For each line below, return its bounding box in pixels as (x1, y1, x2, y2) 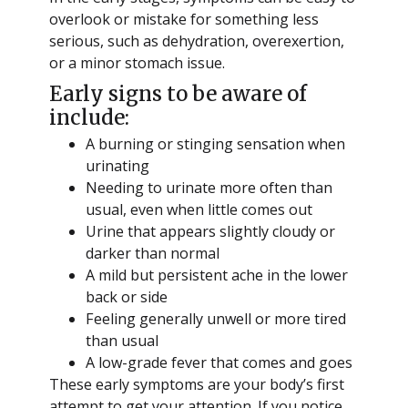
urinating (85, 155, 149, 176)
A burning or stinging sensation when (85, 133, 345, 154)
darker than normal (85, 242, 219, 263)
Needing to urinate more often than (85, 177, 332, 198)
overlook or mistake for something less (48, 8, 319, 29)
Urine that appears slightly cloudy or (85, 220, 335, 241)
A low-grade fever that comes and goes (85, 352, 352, 372)
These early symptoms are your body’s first (48, 373, 344, 394)
